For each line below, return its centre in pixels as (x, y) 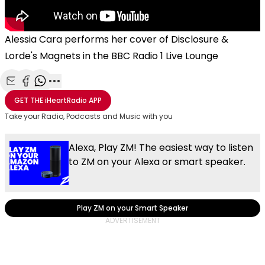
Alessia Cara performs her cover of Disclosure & (117, 39)
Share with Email (48, 94)
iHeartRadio (66, 100)
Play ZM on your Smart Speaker (132, 208)
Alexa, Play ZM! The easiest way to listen (161, 147)
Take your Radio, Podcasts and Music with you (89, 116)
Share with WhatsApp (88, 94)
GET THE (29, 100)
